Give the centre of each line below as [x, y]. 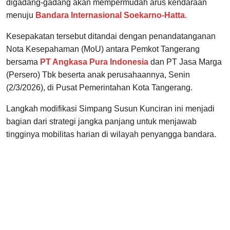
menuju [21, 15]
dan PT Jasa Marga [185, 62]
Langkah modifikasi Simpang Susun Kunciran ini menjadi [110, 109]
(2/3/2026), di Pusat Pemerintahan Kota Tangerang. [99, 88]
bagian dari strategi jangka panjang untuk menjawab [101, 122]
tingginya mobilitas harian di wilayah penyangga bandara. [111, 135]
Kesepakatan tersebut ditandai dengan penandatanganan [111, 36]
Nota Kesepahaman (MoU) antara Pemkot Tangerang [103, 49]
